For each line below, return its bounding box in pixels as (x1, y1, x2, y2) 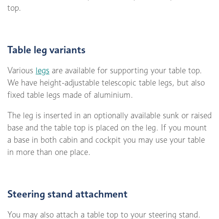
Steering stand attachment (7, 188, 128, 200)
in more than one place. (7, 147, 90, 157)
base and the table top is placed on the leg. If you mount (7, 123, 207, 133)
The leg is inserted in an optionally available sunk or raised (7, 110, 212, 121)
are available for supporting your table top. (49, 66, 202, 76)
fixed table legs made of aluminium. (7, 90, 133, 100)
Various (7, 66, 36, 76)
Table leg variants (7, 44, 86, 56)
